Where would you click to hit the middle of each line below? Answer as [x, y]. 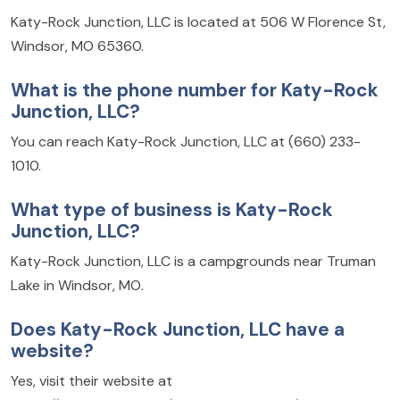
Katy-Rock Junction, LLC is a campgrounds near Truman [193, 262]
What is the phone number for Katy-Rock [195, 90]
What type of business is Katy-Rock [172, 210]
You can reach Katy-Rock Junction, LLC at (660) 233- [186, 142]
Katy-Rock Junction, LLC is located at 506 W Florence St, [198, 22]
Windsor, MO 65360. [77, 46]
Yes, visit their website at [92, 381]
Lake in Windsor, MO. [77, 286]
